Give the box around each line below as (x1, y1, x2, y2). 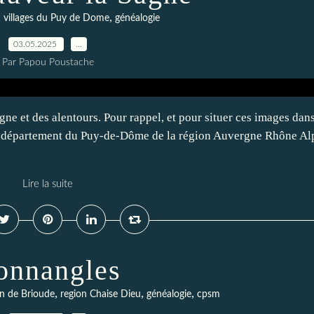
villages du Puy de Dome (3, 13, 109, 23)
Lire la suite (22, 179, 73, 189)
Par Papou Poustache (1, 57, 94, 67)
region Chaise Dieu (60, 289, 141, 299)
